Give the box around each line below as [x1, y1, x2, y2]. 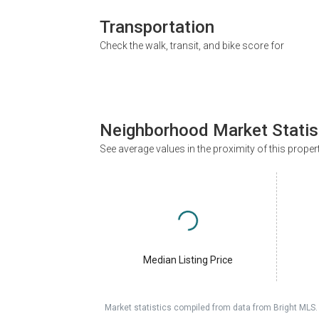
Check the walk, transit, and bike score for [100, 40, 284, 52]
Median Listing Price [142, 253, 233, 266]
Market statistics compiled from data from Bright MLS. [105, 302, 318, 313]
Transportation [100, 17, 214, 38]
